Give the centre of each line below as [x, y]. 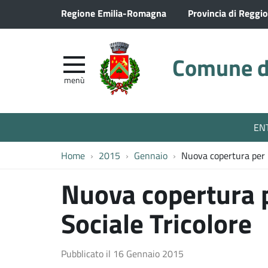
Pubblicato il [87, 253]
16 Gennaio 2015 [148, 253]
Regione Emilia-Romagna [114, 13]
